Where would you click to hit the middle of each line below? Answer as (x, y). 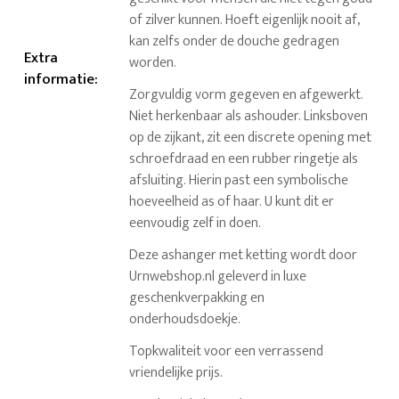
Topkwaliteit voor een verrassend (227, 352)
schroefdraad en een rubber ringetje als (244, 159)
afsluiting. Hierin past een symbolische (239, 181)
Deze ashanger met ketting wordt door (244, 256)
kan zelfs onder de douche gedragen (235, 42)
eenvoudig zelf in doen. (195, 224)
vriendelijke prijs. (176, 373)
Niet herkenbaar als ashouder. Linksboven (249, 117)
